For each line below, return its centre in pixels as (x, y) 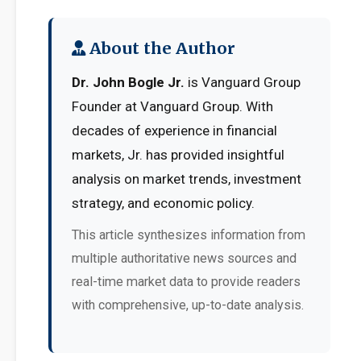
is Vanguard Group (243, 82)
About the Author (160, 48)
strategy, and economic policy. (163, 203)
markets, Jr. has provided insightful (178, 155)
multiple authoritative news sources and (184, 258)
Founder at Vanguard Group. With (172, 106)
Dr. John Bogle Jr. (128, 82)
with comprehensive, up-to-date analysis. (188, 305)
